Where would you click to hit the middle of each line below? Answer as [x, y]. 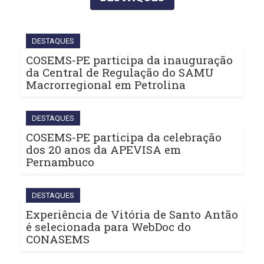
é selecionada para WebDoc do [108, 227]
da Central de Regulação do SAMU [120, 72]
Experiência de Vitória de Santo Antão [132, 214]
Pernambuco [60, 162]
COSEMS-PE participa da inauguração [129, 60]
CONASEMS [58, 239]
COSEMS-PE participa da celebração [124, 137]
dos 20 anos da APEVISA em [103, 150]
